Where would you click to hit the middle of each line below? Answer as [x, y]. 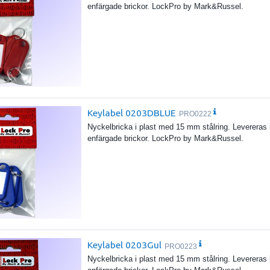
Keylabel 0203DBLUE [132, 112]
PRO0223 [181, 246]
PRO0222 [196, 114]
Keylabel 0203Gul [125, 244]
